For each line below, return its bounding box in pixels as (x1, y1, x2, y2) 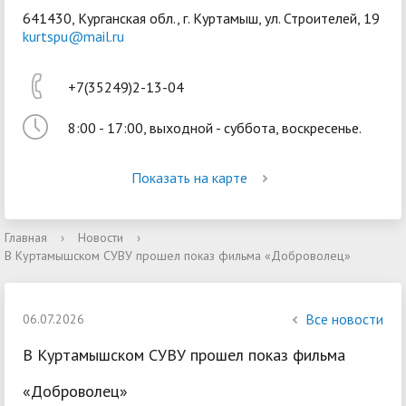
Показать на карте (131, 169, 247, 187)
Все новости (305, 310, 383, 328)
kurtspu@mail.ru (23, 27, 124, 45)
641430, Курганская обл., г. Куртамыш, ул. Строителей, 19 (23, 9, 380, 27)
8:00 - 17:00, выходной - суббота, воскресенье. (68, 119, 362, 137)
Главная (5, 229, 47, 246)
